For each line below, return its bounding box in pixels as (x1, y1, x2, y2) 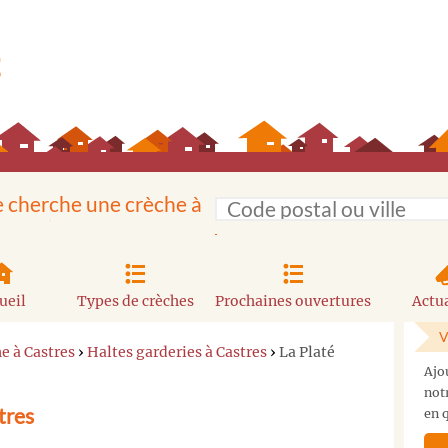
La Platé (279, 342, 335, 361)
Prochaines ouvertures (215, 291, 372, 310)
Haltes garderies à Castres (87, 342, 267, 361)
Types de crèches (76, 291, 194, 310)
